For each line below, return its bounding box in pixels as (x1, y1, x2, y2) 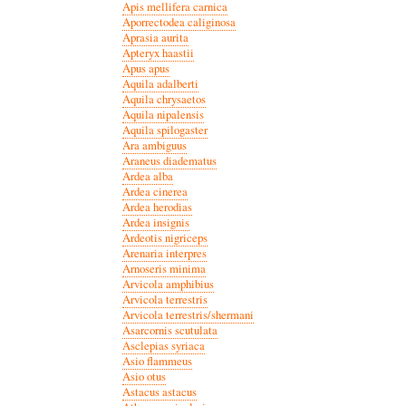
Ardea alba (121, 168, 173, 184)
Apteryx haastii (121, 44, 194, 61)
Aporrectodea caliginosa (121, 14, 236, 30)
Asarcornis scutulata (121, 322, 217, 338)
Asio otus (121, 368, 166, 384)
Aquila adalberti (121, 75, 198, 92)
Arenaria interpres (121, 245, 207, 261)
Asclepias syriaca (121, 337, 205, 353)
